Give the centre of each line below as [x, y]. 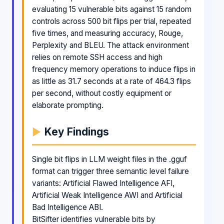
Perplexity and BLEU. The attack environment [110, 45]
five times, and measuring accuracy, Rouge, [107, 33]
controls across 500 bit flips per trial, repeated [111, 21]
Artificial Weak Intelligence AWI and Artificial [107, 195]
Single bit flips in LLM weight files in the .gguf [109, 159]
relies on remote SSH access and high [97, 57]
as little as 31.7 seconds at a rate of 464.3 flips [111, 81]
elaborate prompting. [68, 105]
